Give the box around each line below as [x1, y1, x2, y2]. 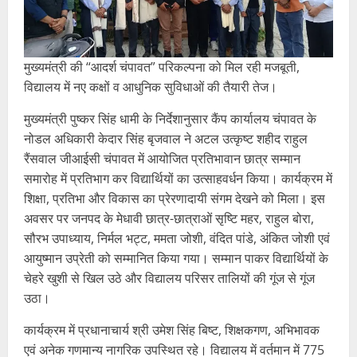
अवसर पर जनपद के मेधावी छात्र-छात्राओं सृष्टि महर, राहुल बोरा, [24, 209, 314, 227]
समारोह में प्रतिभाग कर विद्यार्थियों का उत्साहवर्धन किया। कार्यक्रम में [24, 169, 332, 187]
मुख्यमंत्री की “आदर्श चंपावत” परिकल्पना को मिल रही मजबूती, [24, 57, 300, 76]
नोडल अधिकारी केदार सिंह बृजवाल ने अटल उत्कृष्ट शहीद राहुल [24, 129, 308, 147]
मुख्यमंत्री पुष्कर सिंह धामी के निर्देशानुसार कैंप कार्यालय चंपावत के [24, 109, 316, 127]
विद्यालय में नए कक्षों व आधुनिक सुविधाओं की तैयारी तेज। [24, 77, 277, 96]
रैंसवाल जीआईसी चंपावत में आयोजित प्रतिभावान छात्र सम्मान [24, 149, 300, 167]
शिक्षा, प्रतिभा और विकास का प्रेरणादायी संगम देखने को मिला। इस [24, 189, 325, 207]
